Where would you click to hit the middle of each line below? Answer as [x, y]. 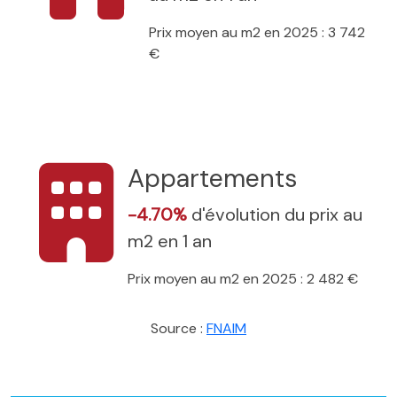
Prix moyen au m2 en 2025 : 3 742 [257, 32]
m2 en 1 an [170, 241]
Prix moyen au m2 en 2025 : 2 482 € [243, 278]
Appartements [212, 178]
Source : [179, 328]
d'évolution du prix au [277, 214]
